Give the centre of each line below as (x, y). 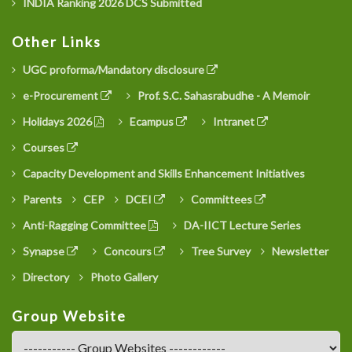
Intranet (234, 122)
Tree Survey (220, 251)
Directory (45, 277)
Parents (41, 199)
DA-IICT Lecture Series (241, 225)
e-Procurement (60, 96)
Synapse (44, 251)
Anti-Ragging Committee (84, 225)
